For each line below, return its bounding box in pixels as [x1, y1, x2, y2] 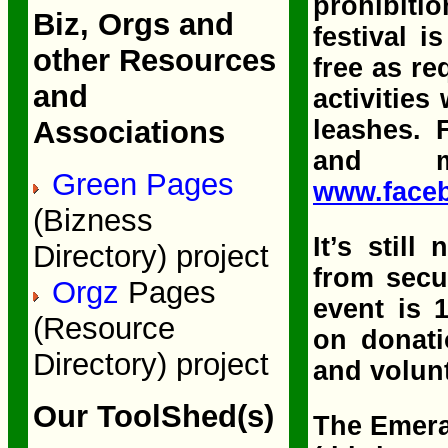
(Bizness [32, 203, 153, 238]
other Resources [32, 43, 276, 78]
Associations [32, 115, 225, 150]
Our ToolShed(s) [32, 399, 274, 434]
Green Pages [42, 167, 234, 202]
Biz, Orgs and [32, 7, 234, 42]
